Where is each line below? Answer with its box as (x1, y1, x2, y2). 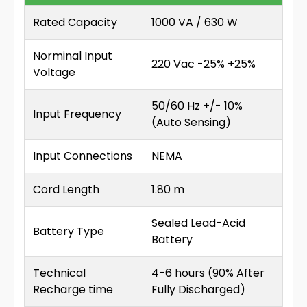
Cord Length (33, 182, 99, 197)
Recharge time (33, 282, 113, 297)
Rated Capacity (33, 14, 117, 30)
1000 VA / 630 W (151, 14, 238, 30)
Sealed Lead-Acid (151, 215, 245, 231)
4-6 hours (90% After (151, 265, 265, 281)
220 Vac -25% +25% (151, 56, 256, 72)
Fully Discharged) (151, 282, 245, 297)
